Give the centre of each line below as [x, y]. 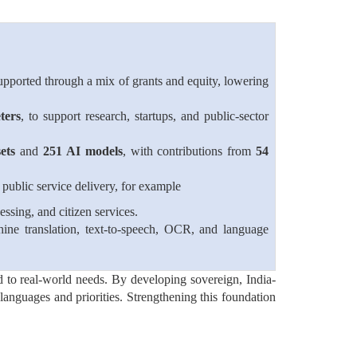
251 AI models [82, 151]
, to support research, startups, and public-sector [145, 116]
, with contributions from [189, 151]
